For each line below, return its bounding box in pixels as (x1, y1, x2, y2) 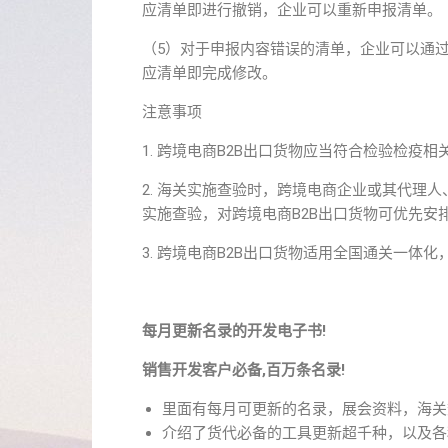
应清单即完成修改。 (142, 64, 277, 82)
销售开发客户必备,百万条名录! (142, 361, 345, 379)
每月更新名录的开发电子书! (142, 322, 326, 340)
